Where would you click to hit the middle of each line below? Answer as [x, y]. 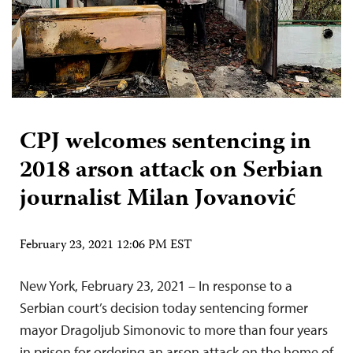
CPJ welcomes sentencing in [165, 143]
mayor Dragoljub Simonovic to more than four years [174, 329]
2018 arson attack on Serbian [171, 171]
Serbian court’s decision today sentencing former [164, 307]
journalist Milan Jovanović [158, 199]
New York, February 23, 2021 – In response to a [156, 285]
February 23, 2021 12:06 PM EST [106, 245]
